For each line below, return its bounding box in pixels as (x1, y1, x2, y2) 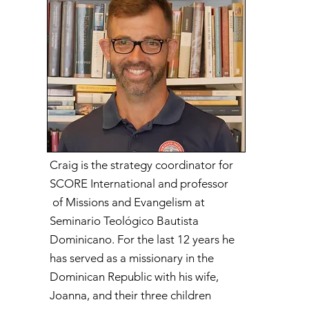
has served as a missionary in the (49, 251, 214, 265)
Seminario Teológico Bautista (49, 214, 199, 228)
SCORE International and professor (49, 177, 228, 190)
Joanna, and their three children (49, 288, 211, 302)
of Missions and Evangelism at (49, 195, 205, 209)
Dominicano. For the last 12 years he (49, 232, 235, 246)
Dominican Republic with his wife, (49, 270, 219, 283)
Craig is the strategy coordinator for (49, 158, 233, 172)
